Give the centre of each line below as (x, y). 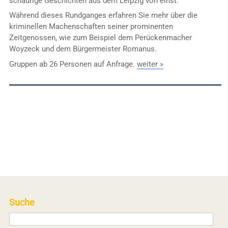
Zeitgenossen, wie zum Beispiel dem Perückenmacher (100, 38)
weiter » (150, 64)
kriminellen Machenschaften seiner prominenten (91, 27)
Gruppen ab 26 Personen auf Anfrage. (73, 64)
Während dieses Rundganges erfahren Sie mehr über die (103, 16)
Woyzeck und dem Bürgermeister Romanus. (83, 49)
